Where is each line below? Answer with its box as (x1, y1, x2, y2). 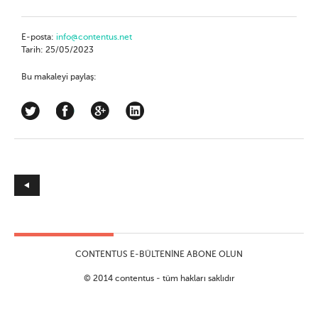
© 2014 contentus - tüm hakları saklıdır (83, 275, 235, 283)
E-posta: (21, 33, 57, 42)
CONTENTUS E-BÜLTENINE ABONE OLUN (75, 251, 243, 259)
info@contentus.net (56, 33, 133, 42)
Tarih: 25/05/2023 (21, 46, 94, 55)
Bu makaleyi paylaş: (21, 73, 97, 82)
